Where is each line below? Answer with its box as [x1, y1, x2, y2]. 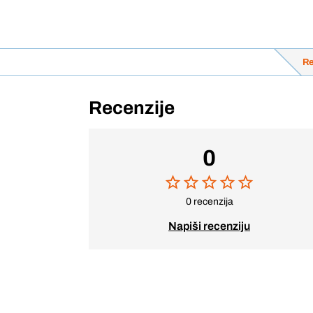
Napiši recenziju [168, 220, 250, 232]
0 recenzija [185, 196, 233, 207]
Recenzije [89, 98, 175, 117]
